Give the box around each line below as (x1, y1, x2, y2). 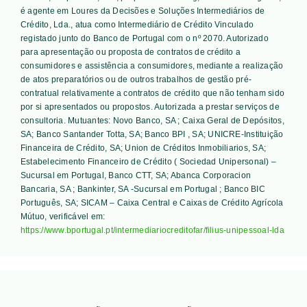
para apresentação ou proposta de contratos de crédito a (20, 47, 241, 57)
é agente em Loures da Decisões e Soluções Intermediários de (20, 5, 265, 16)
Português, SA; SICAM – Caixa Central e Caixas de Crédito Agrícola (20, 197, 284, 208)
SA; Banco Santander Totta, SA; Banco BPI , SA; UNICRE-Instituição (20, 129, 284, 139)
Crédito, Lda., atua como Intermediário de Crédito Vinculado (20, 19, 254, 29)
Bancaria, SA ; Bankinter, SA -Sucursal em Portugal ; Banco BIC (20, 184, 265, 194)
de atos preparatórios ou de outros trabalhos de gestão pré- (20, 74, 252, 84)
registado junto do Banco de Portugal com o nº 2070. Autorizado (20, 33, 269, 43)
